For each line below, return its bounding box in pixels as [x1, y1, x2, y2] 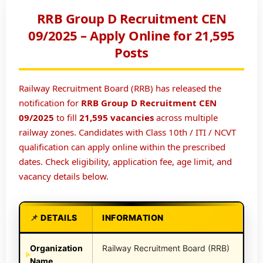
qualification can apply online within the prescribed [19, 141, 225, 153]
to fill [54, 112, 79, 124]
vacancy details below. [19, 170, 109, 183]
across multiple [154, 112, 218, 124]
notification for [19, 97, 81, 109]
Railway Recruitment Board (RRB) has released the [19, 82, 221, 95]
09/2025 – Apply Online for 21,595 [28, 26, 235, 45]
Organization [30, 243, 83, 254]
